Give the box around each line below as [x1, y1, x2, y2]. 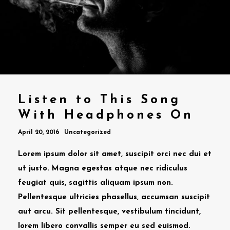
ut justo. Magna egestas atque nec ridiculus [18, 164, 187, 172]
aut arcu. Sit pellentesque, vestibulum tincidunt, [18, 207, 201, 216]
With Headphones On [18, 109, 194, 122]
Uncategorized [64, 129, 111, 136]
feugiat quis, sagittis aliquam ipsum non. [18, 179, 173, 187]
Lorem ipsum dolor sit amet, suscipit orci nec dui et [18, 150, 212, 158]
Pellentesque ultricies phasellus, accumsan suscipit [18, 193, 210, 201]
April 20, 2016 [18, 129, 62, 136]
